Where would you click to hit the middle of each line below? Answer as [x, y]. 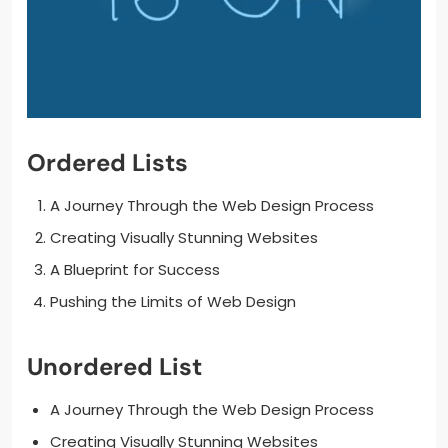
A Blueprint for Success [134, 269]
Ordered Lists [107, 162]
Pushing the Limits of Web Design [172, 301]
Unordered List [114, 367]
